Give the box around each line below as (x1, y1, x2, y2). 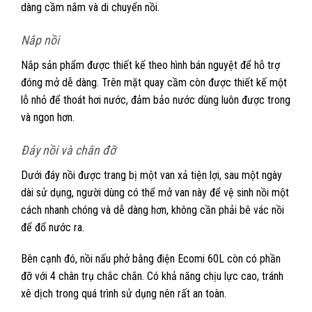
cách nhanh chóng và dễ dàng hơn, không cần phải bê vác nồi (21, 203, 284, 217)
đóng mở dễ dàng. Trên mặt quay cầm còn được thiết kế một (21, 75, 287, 89)
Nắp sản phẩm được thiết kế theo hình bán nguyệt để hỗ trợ (21, 58, 280, 72)
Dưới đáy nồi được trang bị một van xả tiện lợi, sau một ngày (21, 168, 282, 182)
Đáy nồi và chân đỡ (21, 142, 118, 157)
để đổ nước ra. (21, 220, 87, 234)
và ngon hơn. (21, 110, 77, 124)
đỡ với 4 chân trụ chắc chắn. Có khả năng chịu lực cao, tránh (21, 270, 283, 283)
